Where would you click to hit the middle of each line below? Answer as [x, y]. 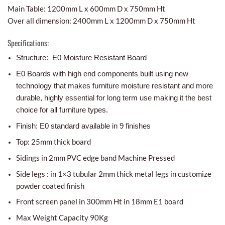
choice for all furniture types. [62, 110]
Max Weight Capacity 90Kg [62, 218]
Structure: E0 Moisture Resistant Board [81, 58]
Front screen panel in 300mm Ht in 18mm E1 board [99, 202]
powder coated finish [50, 186]
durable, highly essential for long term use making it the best [114, 98]
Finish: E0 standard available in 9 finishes [83, 126]
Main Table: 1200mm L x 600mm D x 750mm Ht [86, 8]
